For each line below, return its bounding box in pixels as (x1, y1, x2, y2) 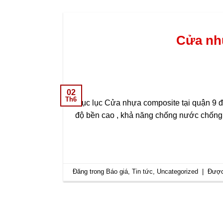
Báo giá (106, 168, 128, 176)
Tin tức (132, 168, 153, 176)
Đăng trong (73, 168, 107, 176)
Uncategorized (157, 168, 199, 176)
